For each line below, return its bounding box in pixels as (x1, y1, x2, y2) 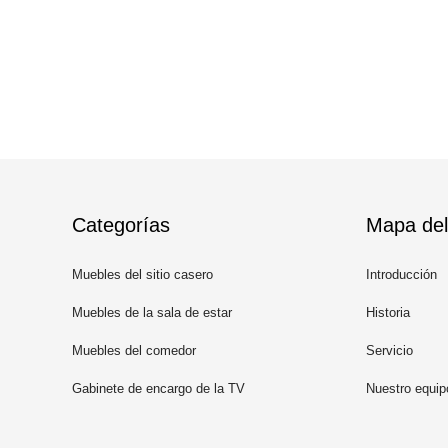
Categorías (72, 214, 170, 236)
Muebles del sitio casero (72, 267, 213, 282)
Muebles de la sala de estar (72, 305, 232, 320)
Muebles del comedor (72, 343, 196, 358)
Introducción (366, 267, 437, 282)
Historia (366, 305, 410, 320)
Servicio (366, 343, 413, 358)
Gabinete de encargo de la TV (72, 381, 245, 396)
